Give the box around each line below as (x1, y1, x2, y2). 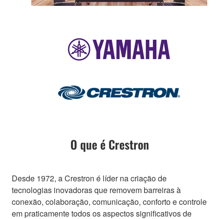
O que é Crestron (70, 135, 149, 153)
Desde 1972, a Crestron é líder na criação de (12, 172, 167, 184)
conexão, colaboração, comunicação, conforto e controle (12, 196, 207, 207)
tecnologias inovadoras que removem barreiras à (12, 184, 181, 196)
